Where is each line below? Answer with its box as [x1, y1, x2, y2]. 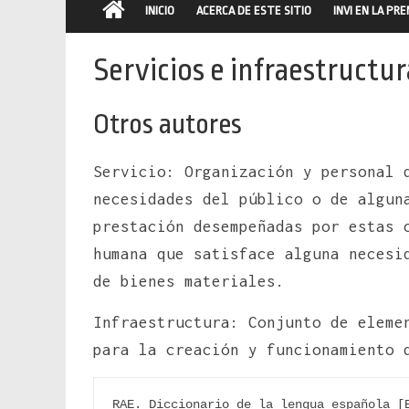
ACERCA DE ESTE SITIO [196, 3, 311, 17]
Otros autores [93, 108, 242, 140]
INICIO [145, 3, 174, 17]
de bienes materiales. [93, 271, 285, 290]
